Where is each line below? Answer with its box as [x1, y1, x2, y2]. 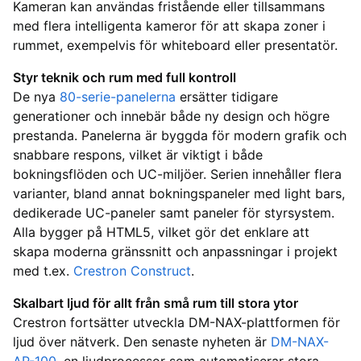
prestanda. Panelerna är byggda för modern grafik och [13, 127, 346, 144]
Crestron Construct [73, 263, 191, 280]
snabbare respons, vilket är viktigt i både [13, 147, 263, 164]
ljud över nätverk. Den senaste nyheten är [13, 334, 271, 351]
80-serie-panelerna [60, 89, 176, 106]
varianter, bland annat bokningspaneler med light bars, [13, 185, 345, 202]
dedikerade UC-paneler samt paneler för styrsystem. [13, 205, 334, 222]
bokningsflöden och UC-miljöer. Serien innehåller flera [13, 166, 342, 183]
